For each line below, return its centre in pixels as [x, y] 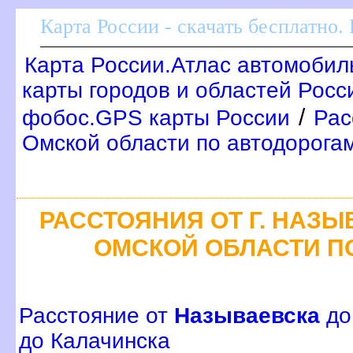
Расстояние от [97, 316]
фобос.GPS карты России [156, 118]
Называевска [247, 316]
